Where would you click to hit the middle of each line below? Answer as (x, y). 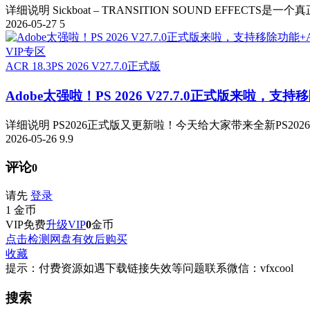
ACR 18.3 (28, 66)
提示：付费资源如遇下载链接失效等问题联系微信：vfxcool (149, 268)
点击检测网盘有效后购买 (66, 239)
